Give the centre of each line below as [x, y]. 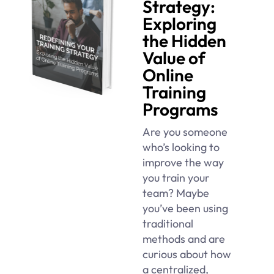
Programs [180, 109]
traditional [168, 223]
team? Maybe [176, 193]
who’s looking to [181, 147]
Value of [174, 57]
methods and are [184, 239]
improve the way [183, 162]
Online [168, 75]
